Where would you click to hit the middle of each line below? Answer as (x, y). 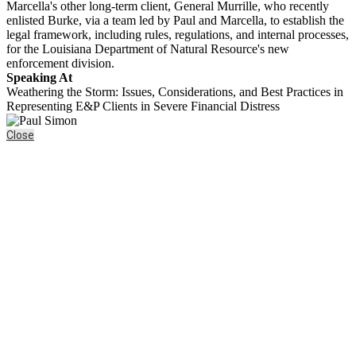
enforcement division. (60, 63)
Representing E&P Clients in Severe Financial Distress (143, 106)
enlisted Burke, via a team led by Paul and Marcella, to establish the (175, 20)
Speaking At (39, 77)
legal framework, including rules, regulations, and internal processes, (178, 34)
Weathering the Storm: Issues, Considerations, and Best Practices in (175, 91)
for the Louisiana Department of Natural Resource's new (148, 48)
